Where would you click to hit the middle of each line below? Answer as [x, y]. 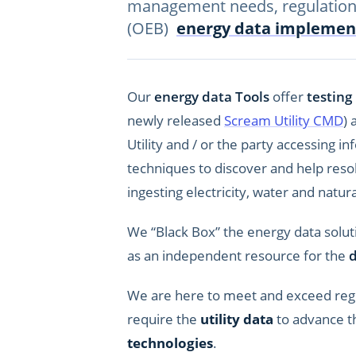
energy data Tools [212, 97]
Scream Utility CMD [284, 120]
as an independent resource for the [238, 255]
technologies [170, 343]
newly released [176, 120]
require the [164, 319]
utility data [237, 319]
